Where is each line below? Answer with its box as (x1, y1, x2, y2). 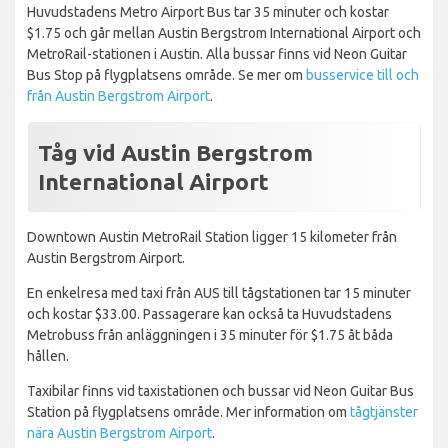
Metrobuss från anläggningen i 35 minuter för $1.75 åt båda (27, 326, 393, 343)
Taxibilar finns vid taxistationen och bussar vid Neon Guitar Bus (27, 382, 414, 399)
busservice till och (306, 66, 419, 83)
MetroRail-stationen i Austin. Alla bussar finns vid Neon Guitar (27, 45, 407, 62)
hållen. (27, 347, 69, 364)
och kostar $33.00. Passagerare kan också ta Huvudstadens (27, 305, 392, 322)
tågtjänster (350, 403, 418, 420)
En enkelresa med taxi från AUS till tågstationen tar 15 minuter (27, 284, 411, 301)
